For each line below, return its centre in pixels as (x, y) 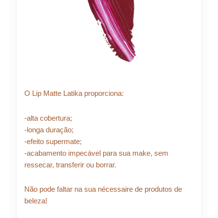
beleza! (36, 200)
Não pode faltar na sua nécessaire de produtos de (103, 189)
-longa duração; (49, 129)
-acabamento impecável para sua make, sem (96, 153)
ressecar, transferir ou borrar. (70, 164)
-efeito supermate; (53, 141)
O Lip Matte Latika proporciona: (74, 93)
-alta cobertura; (48, 118)
